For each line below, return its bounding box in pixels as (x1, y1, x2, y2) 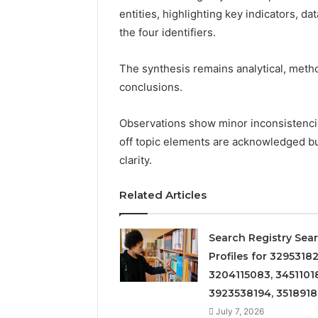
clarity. (119, 153, 152, 167)
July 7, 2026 (215, 305, 264, 317)
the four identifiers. (119, 25, 216, 39)
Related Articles (119, 187, 207, 202)
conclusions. (119, 79, 182, 94)
